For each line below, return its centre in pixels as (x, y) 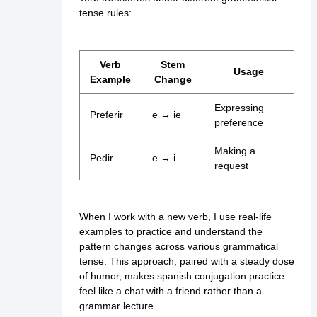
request (231, 166)
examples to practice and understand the (171, 232)
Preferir (106, 115)
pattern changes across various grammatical (178, 247)
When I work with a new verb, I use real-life (175, 217)
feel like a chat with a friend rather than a (170, 291)
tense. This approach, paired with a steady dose (186, 261)
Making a (235, 151)
